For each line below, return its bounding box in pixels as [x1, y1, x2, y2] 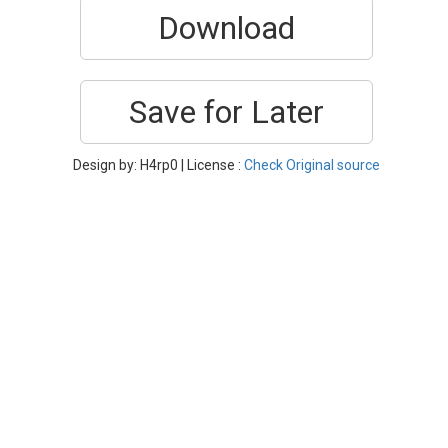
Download [158, 9, 295, 47]
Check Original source [244, 157, 380, 173]
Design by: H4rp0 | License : [73, 157, 244, 173]
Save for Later [129, 93, 324, 131]
